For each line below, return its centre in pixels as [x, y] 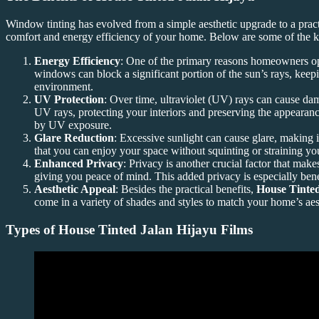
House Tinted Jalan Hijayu [138, 229]
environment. [64, 87]
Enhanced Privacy [79, 164]
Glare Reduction [74, 138]
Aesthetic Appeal [75, 189]
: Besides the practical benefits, [186, 189]
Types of [32, 229]
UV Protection [69, 100]
